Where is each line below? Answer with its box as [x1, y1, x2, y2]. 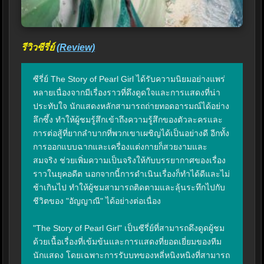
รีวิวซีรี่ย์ [21, 42, 57, 53]
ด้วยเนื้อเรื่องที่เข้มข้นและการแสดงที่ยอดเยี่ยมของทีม [33, 237, 222, 247]
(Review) [57, 42, 95, 53]
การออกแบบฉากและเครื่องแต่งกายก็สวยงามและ [33, 142, 207, 152]
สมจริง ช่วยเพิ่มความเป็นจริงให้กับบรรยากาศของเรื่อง [33, 156, 226, 166]
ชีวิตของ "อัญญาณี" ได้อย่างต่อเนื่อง [33, 196, 161, 206]
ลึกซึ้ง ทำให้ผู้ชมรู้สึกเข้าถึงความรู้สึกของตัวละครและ [33, 115, 223, 125]
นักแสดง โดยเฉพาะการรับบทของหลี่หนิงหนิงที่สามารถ [33, 250, 230, 260]
